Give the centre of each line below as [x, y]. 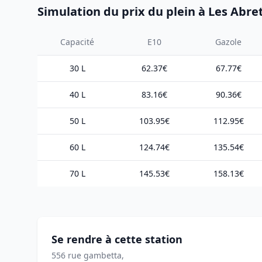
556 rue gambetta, [88, 255]
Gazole [228, 42]
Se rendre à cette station [117, 239]
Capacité [77, 42]
